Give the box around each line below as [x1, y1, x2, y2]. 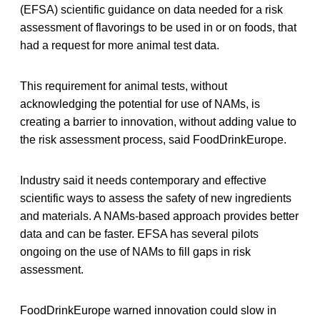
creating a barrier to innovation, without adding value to [20, 115, 296, 128]
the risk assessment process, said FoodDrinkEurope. [20, 133, 286, 146]
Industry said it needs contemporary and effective [20, 174, 266, 186]
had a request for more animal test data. [20, 39, 219, 51]
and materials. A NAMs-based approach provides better [20, 209, 299, 222]
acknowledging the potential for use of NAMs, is [20, 97, 260, 110]
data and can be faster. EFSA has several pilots [20, 227, 259, 240]
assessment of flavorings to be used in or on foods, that [20, 21, 296, 34]
